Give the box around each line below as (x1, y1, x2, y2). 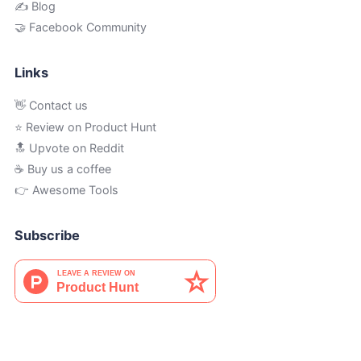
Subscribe (14, 226, 80, 243)
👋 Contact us (14, 98, 88, 113)
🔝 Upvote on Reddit (14, 140, 124, 155)
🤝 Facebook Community (14, 19, 147, 34)
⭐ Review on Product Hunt (14, 119, 156, 134)
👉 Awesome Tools (14, 182, 118, 197)
